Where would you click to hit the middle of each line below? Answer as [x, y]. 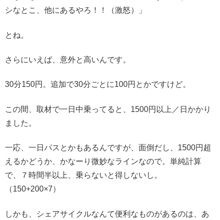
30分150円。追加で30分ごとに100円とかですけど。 [98, 84]
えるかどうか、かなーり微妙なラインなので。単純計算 [103, 162]
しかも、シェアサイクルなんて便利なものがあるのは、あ [107, 214]
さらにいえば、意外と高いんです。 [68, 60]
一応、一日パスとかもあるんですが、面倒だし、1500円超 [108, 148]
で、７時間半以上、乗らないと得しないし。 [83, 175]
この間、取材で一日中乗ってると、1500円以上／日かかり [108, 109]
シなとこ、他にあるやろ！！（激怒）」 [76, 10]
